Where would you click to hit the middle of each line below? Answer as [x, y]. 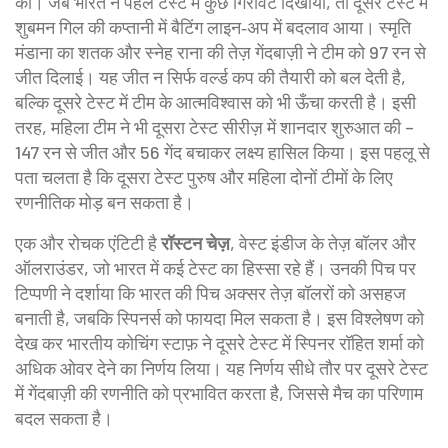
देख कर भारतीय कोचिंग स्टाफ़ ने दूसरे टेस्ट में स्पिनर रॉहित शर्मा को [219, 343]
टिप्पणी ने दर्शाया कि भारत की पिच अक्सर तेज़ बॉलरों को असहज [210, 293]
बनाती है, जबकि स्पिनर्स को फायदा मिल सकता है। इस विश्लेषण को [219, 318]
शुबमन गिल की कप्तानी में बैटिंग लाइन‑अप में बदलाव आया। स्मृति [213, 27]
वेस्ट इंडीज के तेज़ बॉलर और [327, 243]
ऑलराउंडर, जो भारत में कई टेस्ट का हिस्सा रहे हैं [164, 268]
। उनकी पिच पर [365, 268]
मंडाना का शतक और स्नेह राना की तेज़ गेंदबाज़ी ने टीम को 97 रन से [220, 52]
